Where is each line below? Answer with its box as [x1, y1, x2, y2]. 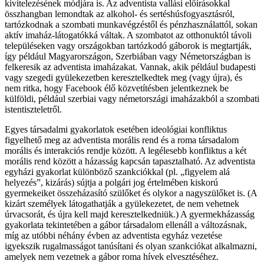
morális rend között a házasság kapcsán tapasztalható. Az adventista [5, 156, 255, 166]
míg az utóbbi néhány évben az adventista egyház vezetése [5, 230, 222, 240]
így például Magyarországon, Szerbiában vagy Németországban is [5, 51, 250, 61]
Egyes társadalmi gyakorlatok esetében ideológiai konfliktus [5, 124, 227, 134]
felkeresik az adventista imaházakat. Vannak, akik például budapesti [5, 61, 256, 72]
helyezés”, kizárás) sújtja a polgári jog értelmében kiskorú [5, 177, 218, 187]
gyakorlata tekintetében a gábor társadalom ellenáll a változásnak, [5, 219, 247, 230]
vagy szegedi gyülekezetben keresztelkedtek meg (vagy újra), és [5, 72, 242, 82]
